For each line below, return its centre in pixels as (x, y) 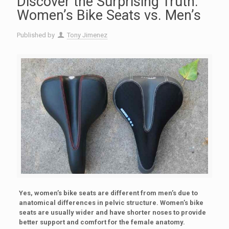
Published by (36, 35)
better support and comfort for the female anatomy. (102, 222)
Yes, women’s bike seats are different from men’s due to (108, 193)
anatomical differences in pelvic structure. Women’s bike (111, 203)
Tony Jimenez (87, 35)
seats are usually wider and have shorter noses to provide (112, 213)
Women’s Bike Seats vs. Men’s (109, 15)
